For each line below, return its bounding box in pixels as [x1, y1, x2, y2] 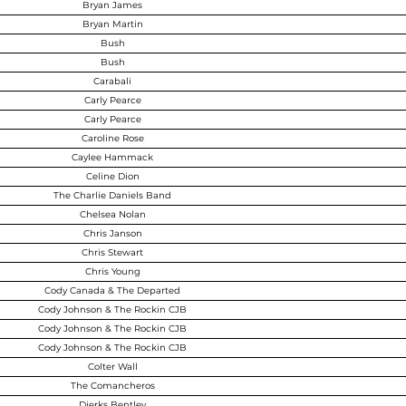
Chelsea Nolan [79, 208, 146, 220]
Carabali [93, 75, 131, 87]
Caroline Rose [81, 132, 144, 144]
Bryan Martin [82, 18, 143, 30]
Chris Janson [82, 227, 142, 239]
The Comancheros [70, 380, 155, 391]
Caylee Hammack [72, 151, 153, 163]
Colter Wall [87, 361, 138, 372]
